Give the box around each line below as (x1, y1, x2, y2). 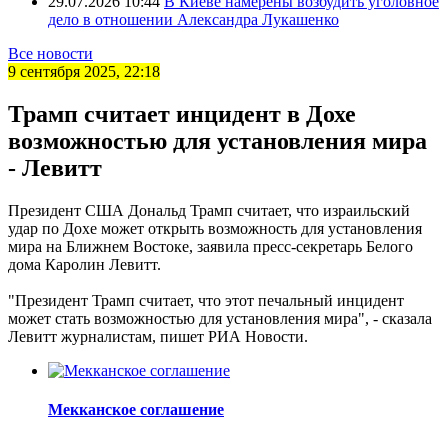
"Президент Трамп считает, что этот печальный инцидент (8, 291, 404, 309)
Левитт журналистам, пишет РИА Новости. (8, 327, 308, 345)
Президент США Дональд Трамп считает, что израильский (8, 201, 410, 219)
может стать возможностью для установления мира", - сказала (8, 309, 432, 327)
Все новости (8, 44, 93, 62)
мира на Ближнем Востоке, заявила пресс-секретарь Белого (8, 237, 413, 255)
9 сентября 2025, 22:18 (8, 62, 160, 80)
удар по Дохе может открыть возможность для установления (8, 219, 422, 237)
